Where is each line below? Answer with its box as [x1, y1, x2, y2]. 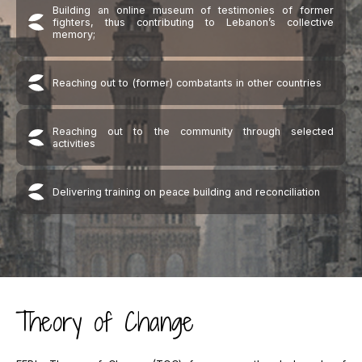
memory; [53, 28, 95, 40]
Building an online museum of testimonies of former [53, 4, 334, 16]
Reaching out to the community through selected [53, 125, 334, 137]
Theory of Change [16, 304, 194, 339]
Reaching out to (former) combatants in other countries [53, 77, 322, 89]
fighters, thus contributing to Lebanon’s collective [53, 16, 334, 28]
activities [53, 137, 95, 149]
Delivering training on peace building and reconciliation [53, 186, 320, 198]
